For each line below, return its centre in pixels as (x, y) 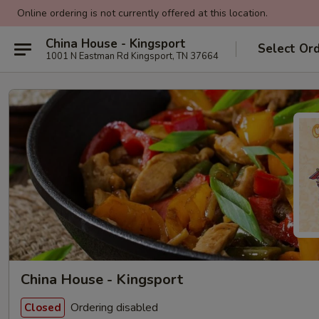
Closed (43, 307)
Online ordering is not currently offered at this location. (142, 13)
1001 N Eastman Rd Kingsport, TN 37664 (132, 56)
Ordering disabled (113, 307)
